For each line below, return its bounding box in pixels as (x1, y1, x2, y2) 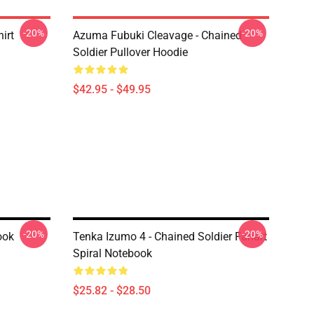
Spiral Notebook (73, 247, 152, 260)
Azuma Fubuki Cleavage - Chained (73, 29, 242, 42)
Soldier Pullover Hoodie (73, 46, 188, 59)
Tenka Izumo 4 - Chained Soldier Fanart (73, 230, 267, 243)
